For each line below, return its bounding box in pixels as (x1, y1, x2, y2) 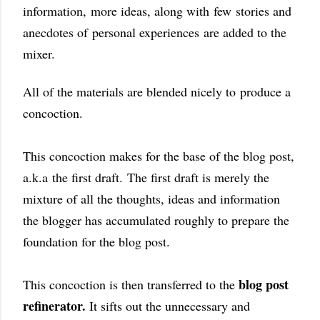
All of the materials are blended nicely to (23, 83, 240, 101)
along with (154, 2, 214, 20)
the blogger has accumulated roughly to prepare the (23, 211, 289, 229)
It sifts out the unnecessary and (86, 297, 250, 315)
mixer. (23, 45, 59, 63)
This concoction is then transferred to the (23, 276, 239, 294)
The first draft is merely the (127, 169, 269, 186)
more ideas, (91, 2, 154, 20)
